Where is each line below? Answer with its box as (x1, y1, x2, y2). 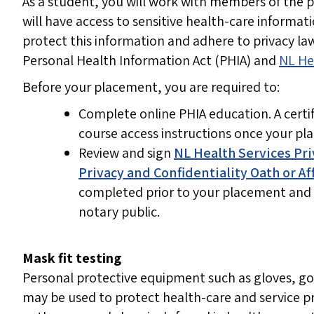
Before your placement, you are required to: (22, 78, 280, 97)
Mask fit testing (22, 249, 121, 268)
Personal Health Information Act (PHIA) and (22, 51, 279, 70)
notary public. (78, 203, 163, 221)
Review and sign (78, 144, 174, 163)
